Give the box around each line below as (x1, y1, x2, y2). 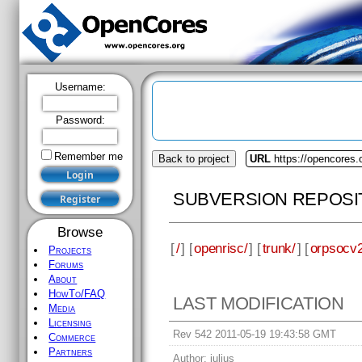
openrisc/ (194, 239, 248, 256)
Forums (48, 259, 84, 271)
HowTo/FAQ (48, 288, 106, 300)
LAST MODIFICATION (173, 293, 344, 314)
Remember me (53, 150, 123, 162)
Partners (48, 346, 93, 358)
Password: (55, 114, 105, 126)
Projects (48, 244, 92, 256)
